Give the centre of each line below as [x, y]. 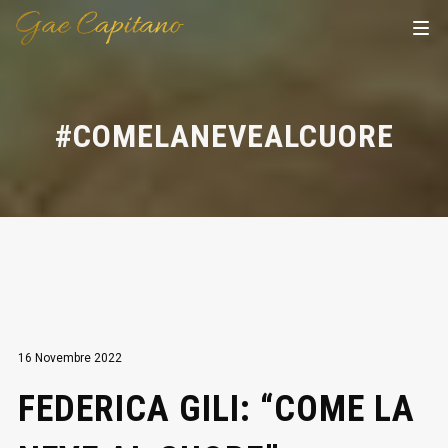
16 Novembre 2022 [69, 358]
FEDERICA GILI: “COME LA [216, 409]
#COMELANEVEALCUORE [224, 136]
